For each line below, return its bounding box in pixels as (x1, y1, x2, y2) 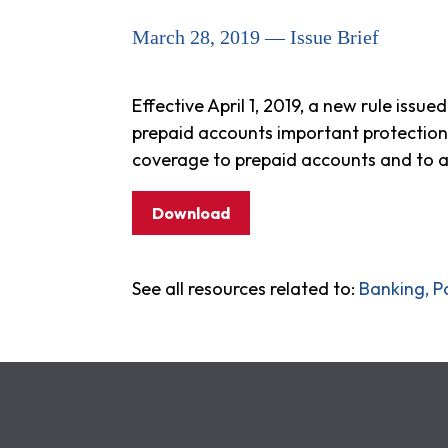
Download (152, 203, 230, 223)
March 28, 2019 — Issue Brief (132, 26, 379, 48)
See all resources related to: (132, 277, 359, 300)
